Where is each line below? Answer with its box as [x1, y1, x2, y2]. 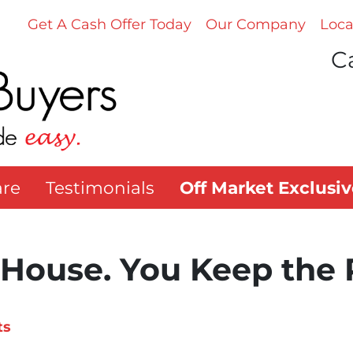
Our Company [206, 16, 306, 33]
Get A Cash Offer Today [28, 16, 191, 33]
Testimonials [45, 177, 154, 199]
